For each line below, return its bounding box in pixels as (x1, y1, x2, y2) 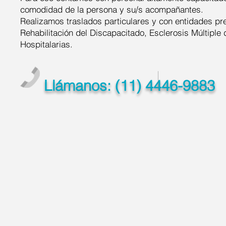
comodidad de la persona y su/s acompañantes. (20, 4, 203, 15)
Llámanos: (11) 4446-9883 (44, 77, 215, 94)
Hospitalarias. (20, 39, 73, 49)
